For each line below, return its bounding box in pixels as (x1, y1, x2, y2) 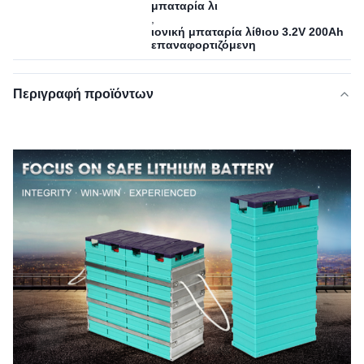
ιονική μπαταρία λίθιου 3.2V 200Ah (151, 25, 344, 38)
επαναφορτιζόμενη (151, 38, 256, 51)
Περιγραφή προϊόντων (13, 87, 154, 101)
